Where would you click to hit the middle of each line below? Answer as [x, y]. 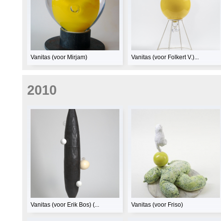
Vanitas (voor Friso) [157, 205]
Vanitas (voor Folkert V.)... [165, 57]
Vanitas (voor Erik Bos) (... [65, 205]
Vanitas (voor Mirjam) [59, 57]
